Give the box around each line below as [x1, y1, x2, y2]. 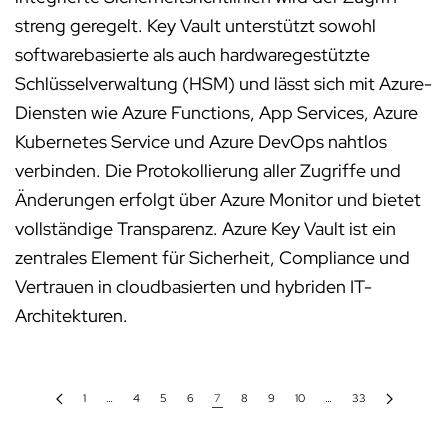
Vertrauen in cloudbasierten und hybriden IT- [15, 275, 372, 298]
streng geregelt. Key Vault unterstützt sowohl [15, 14, 376, 37]
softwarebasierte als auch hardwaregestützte [15, 43, 370, 66]
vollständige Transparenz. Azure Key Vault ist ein [15, 217, 396, 240]
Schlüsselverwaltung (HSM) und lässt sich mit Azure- [15, 72, 432, 95]
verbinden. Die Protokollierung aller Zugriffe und [15, 159, 401, 182]
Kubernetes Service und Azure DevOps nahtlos [15, 130, 387, 153]
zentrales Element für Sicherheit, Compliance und [15, 246, 410, 269]
